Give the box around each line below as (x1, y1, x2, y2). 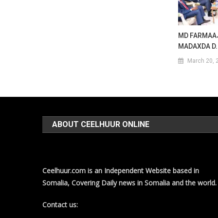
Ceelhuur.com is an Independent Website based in (42, 166, 200, 176)
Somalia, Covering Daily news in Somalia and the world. (42, 178, 217, 188)
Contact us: (42, 200, 78, 210)
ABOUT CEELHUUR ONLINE (52, 120, 150, 129)
